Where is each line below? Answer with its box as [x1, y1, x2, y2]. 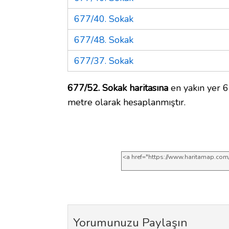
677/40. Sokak [74, 12, 133, 25]
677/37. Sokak [74, 54, 133, 67]
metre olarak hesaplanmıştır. [67, 96, 186, 108]
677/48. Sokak [74, 33, 133, 46]
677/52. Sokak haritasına [67, 81, 168, 94]
